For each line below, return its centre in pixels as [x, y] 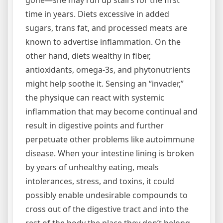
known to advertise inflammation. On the [103, 42]
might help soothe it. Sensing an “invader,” [105, 83]
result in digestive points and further [95, 125]
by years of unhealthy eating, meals [92, 167]
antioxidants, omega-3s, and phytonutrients [108, 69]
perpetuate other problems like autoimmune [110, 139]
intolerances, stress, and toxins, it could [100, 181]
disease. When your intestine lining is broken [110, 153]
